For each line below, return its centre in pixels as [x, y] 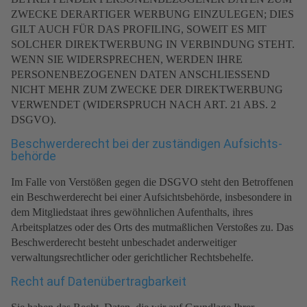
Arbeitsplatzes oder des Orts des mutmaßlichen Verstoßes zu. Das [152, 228]
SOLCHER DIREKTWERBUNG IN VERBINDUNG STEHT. [153, 45]
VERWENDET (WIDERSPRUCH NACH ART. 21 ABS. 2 [144, 105]
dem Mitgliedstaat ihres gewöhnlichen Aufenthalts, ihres [132, 212]
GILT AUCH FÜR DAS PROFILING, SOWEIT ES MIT [139, 29]
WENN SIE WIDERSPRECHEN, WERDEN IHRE [127, 60]
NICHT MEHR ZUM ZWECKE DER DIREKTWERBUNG [147, 90]
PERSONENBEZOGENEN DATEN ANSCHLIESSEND [140, 75]
